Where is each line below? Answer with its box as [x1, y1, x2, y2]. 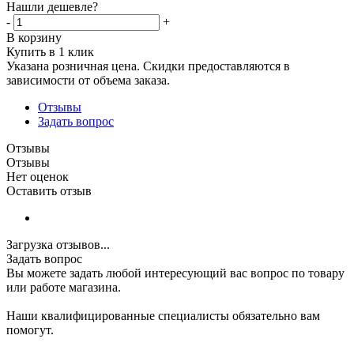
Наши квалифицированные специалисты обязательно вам [6, 308, 320, 322]
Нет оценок [6, 169, 69, 183]
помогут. [6, 322, 54, 337]
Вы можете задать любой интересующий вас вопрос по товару [6, 265, 345, 280]
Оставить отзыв [6, 183, 92, 198]
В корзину [6, 30, 62, 44]
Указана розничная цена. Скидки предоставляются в [6, 58, 290, 73]
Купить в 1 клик [6, 44, 94, 58]
